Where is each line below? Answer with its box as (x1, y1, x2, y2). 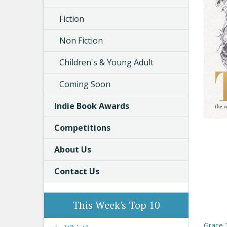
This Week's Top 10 (72, 198, 160, 212)
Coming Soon (59, 79, 110, 90)
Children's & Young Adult (59, 57, 154, 68)
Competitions (54, 122, 110, 133)
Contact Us (54, 166, 99, 177)
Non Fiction (59, 35, 103, 46)
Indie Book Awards (54, 100, 129, 111)
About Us (54, 144, 91, 155)
